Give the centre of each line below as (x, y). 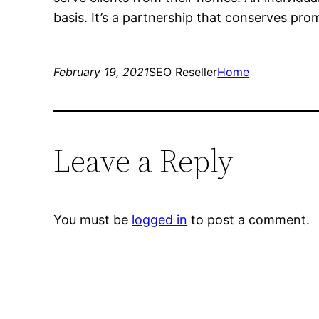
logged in (160, 220)
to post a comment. (249, 220)
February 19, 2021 (101, 72)
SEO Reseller (183, 72)
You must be (93, 220)
